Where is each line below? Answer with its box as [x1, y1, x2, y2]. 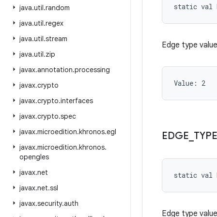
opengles [19, 153, 49, 161]
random [46, 3, 70, 12]
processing [75, 65, 110, 74]
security [37, 199, 62, 208]
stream [46, 34, 67, 43]
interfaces [61, 96, 93, 105]
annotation [37, 65, 73, 74]
